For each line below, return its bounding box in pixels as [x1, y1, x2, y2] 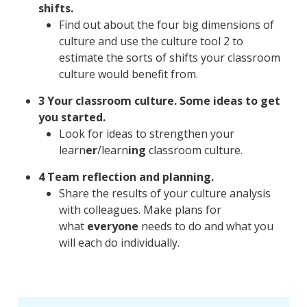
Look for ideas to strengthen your [58, 126, 234, 142]
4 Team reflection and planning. [38, 169, 214, 185]
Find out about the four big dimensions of [58, 17, 274, 33]
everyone [86, 219, 138, 234]
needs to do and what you [138, 219, 273, 234]
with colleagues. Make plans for [58, 202, 221, 218]
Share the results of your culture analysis [58, 186, 271, 201]
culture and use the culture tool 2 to [58, 34, 243, 49]
